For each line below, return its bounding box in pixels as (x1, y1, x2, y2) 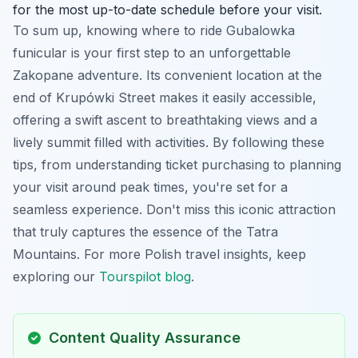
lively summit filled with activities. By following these (13, 133, 324, 150)
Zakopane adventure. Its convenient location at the (13, 66, 322, 83)
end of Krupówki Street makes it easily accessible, (13, 89, 316, 105)
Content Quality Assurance (49, 328, 241, 346)
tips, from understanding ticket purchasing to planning (13, 156, 341, 173)
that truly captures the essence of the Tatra (13, 223, 278, 240)
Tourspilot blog (99, 268, 191, 284)
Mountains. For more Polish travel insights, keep (13, 245, 306, 262)
